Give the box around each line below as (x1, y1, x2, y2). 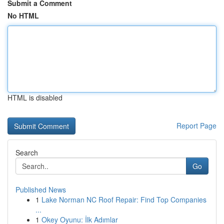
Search (15, 147, 38, 157)
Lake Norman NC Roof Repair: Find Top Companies (41, 194, 206, 204)
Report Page (176, 120, 216, 130)
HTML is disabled (7, 92, 62, 102)
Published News (15, 184, 66, 194)
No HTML (7, 10, 39, 20)
